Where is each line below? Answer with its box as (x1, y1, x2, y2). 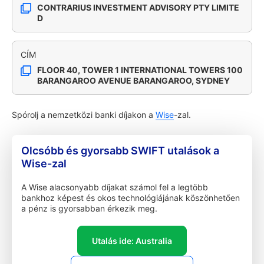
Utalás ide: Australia (92, 236, 172, 246)
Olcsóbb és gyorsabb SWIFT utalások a (21, 144, 219, 157)
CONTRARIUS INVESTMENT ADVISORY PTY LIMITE (37, 2, 239, 12)
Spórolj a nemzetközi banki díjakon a (12, 110, 156, 120)
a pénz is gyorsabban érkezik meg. (21, 203, 157, 213)
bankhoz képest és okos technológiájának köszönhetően (21, 193, 240, 203)
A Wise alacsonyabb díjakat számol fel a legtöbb (21, 182, 208, 192)
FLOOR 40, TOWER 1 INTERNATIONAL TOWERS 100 (37, 65, 243, 75)
